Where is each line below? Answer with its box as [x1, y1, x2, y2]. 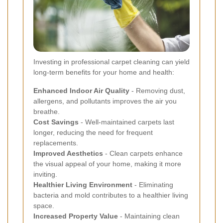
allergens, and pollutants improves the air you [33, 97, 177, 105]
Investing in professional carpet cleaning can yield [33, 57, 190, 66]
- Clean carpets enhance [103, 149, 183, 157]
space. [33, 201, 54, 210]
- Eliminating [132, 180, 173, 189]
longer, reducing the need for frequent [33, 128, 153, 136]
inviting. [33, 170, 57, 178]
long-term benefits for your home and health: [33, 68, 174, 76]
